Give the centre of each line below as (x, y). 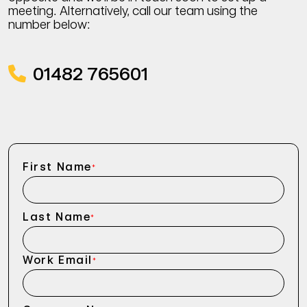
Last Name (57, 217)
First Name (57, 167)
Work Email (58, 260)
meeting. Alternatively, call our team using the (133, 11)
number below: (49, 25)
